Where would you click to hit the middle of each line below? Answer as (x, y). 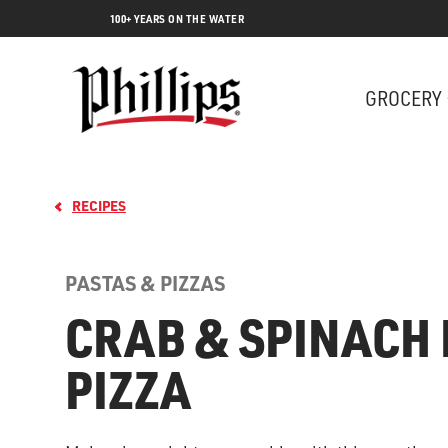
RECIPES (98, 205)
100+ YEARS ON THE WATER (176, 19)
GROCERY (403, 97)
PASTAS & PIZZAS (144, 283)
